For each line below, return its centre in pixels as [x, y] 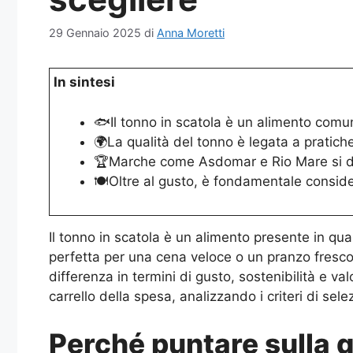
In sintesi [84, 82]
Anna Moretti [191, 33]
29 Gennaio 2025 [95, 33]
